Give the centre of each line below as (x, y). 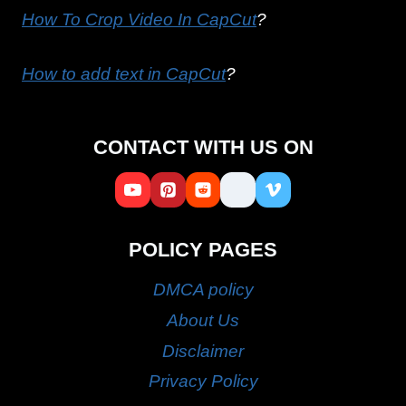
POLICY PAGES (203, 250)
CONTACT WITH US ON (203, 148)
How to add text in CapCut (124, 74)
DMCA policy (203, 289)
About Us (203, 320)
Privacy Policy (203, 382)
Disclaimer (203, 351)
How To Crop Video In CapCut (139, 20)
